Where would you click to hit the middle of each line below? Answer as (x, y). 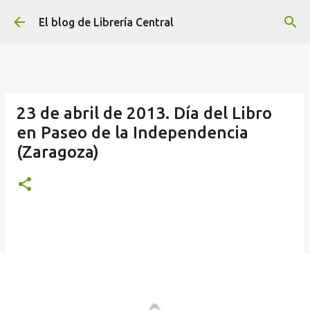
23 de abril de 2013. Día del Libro (144, 113)
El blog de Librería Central (106, 22)
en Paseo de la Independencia (133, 133)
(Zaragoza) (58, 152)
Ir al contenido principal (155, 17)
